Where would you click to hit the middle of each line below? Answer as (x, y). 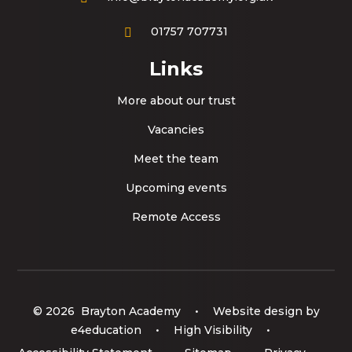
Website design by (264, 312)
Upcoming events (176, 188)
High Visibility (213, 330)
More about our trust (176, 101)
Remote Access (176, 217)
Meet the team (176, 159)
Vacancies (176, 130)
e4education (106, 330)
